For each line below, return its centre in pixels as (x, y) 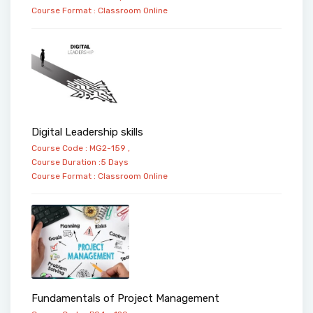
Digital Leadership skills (87, 132)
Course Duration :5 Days (80, 162)
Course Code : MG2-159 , (81, 148)
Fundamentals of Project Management (125, 298)
